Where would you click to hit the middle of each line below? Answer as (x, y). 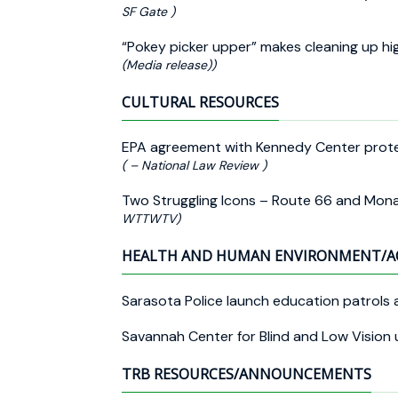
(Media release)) (169, 64)
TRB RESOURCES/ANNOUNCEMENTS (247, 374)
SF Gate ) (148, 11)
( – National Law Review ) (194, 165)
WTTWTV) (151, 218)
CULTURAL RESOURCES (200, 102)
